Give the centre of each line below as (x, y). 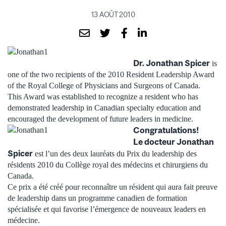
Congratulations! (166, 130)
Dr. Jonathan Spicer (172, 63)
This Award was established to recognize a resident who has (103, 96)
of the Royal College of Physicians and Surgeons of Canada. (104, 85)
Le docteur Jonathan (174, 142)
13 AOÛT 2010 (113, 14)
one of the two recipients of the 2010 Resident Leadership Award (111, 74)
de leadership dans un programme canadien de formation (97, 198)
